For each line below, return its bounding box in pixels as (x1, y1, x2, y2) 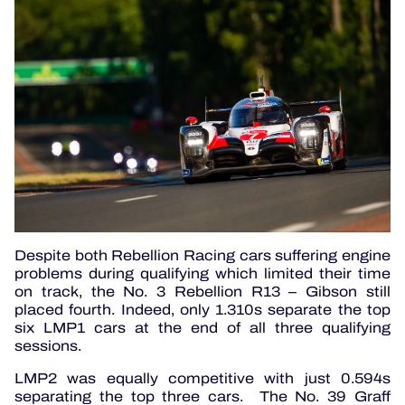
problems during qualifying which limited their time (14, 262, 391, 284)
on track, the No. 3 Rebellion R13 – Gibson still (14, 280, 391, 302)
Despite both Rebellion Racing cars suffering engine (14, 244, 391, 266)
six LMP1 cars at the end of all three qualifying (14, 316, 391, 338)
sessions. (14, 334, 85, 356)
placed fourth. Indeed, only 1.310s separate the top (14, 298, 391, 320)
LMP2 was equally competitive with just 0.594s (14, 367, 391, 389)
